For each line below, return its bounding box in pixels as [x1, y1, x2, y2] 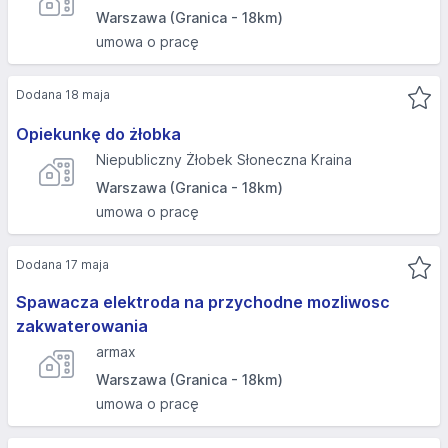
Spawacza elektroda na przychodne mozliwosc [16, 292, 390, 312]
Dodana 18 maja [16, 87, 110, 102]
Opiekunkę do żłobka [16, 124, 181, 144]
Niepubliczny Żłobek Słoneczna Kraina [96, 151, 352, 168]
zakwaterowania [16, 316, 148, 336]
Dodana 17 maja [16, 257, 109, 272]
